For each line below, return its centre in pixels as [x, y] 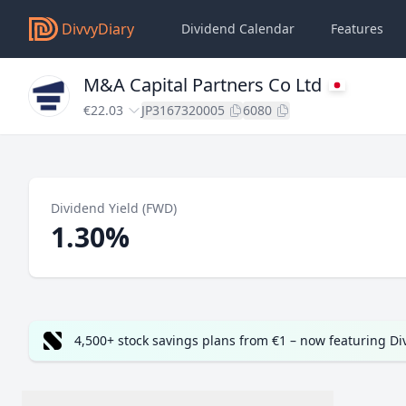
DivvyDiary [98, 29]
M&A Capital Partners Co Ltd [203, 85]
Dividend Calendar [238, 29]
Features [357, 29]
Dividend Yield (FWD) [114, 208]
